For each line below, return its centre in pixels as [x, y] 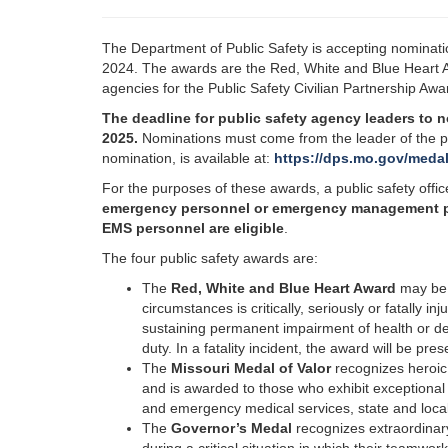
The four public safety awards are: [212, 258]
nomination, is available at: [188, 158]
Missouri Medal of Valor [251, 368]
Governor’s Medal [231, 428]
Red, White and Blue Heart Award [283, 288]
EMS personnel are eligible [193, 228]
